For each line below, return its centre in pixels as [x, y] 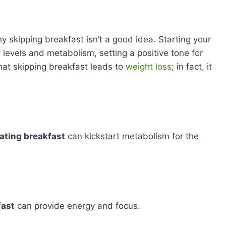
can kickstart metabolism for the [132, 136]
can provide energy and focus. [77, 206]
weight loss [149, 66]
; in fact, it [192, 66]
